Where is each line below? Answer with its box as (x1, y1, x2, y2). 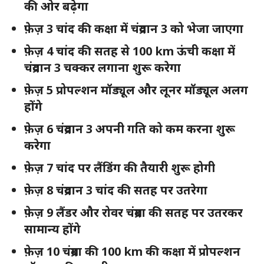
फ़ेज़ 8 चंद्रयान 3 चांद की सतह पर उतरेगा (24, 182, 210, 199)
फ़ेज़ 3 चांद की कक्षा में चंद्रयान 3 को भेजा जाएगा (24, 21, 246, 37)
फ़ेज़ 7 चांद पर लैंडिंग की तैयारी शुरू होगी (24, 160, 218, 176)
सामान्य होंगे (24, 221, 87, 237)
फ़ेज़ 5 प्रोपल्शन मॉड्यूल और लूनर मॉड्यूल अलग (24, 82, 248, 98)
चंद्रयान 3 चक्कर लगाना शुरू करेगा (24, 60, 184, 76)
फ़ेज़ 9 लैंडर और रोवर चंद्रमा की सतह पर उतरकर (24, 204, 243, 221)
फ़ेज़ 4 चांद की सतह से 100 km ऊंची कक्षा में (24, 43, 235, 60)
